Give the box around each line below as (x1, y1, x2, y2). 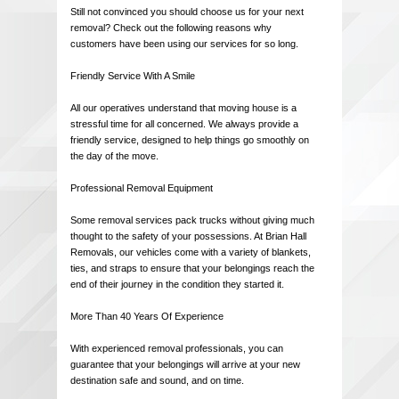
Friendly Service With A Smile (70, 70, 195, 82)
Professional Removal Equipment (70, 183, 213, 194)
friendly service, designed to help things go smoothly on (70, 134, 309, 146)
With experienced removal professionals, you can (70, 343, 283, 354)
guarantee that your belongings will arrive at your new (70, 359, 300, 370)
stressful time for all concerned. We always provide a (70, 118, 298, 130)
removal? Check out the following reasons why (70, 22, 272, 34)
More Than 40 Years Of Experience (70, 311, 224, 322)
